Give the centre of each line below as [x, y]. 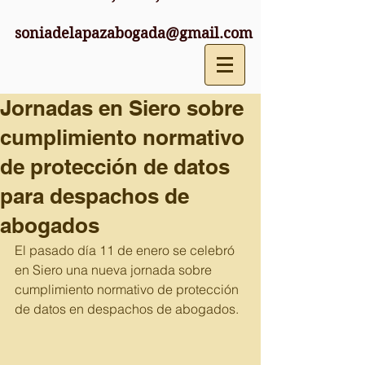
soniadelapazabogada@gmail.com [134, 33]
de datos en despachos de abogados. [128, 309]
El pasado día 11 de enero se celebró [126, 250]
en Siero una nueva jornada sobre [115, 270]
